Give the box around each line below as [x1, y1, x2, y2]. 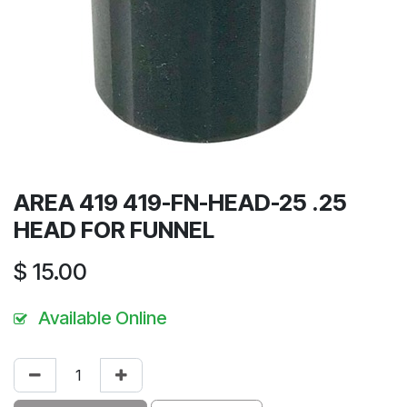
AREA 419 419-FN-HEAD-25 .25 [14, 188, 347, 216]
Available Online [38, 306, 167, 329]
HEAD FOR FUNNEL [14, 215, 214, 243]
